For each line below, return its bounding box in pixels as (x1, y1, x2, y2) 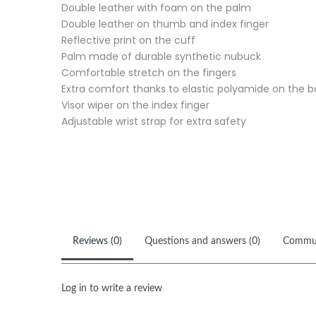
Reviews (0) (73, 236, 122, 246)
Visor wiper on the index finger (61, 98, 209, 112)
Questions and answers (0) (145, 236, 260, 246)
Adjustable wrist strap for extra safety (61, 114, 246, 128)
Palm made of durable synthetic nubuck (61, 49, 261, 63)
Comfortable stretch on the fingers (61, 66, 236, 80)
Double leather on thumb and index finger (61, 17, 269, 31)
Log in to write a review (61, 284, 162, 293)
